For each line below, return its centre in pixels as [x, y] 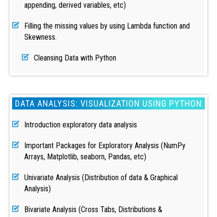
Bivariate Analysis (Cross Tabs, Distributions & [93, 209]
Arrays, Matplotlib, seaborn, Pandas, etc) [85, 157]
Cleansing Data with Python [75, 58]
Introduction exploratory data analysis [81, 125]
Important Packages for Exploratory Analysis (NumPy [105, 146]
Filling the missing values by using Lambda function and [107, 26]
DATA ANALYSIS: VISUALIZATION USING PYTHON [108, 103]
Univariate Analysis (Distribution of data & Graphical [101, 178]
